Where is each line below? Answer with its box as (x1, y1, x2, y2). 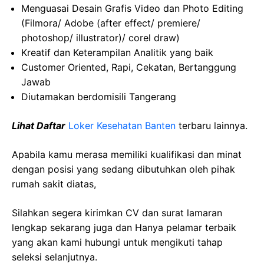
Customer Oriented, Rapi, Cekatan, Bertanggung (21, 61, 236, 73)
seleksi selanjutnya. (12, 251, 97, 263)
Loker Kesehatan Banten (68, 120, 176, 131)
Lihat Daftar (12, 120, 65, 131)
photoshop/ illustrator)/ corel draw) (21, 32, 180, 44)
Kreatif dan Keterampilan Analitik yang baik (21, 47, 213, 58)
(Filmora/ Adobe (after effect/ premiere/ (21, 17, 200, 29)
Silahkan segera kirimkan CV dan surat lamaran (12, 207, 222, 219)
